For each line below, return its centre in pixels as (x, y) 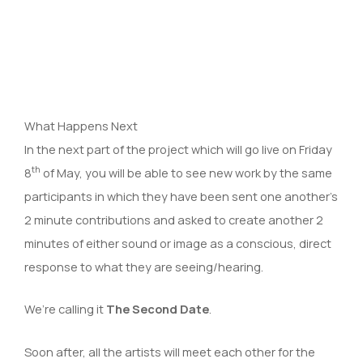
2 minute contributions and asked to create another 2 (174, 219)
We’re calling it (65, 309)
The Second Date (158, 309)
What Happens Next (81, 125)
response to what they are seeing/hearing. (144, 266)
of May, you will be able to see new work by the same (186, 172)
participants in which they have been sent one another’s (181, 196)
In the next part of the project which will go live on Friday (178, 149)
